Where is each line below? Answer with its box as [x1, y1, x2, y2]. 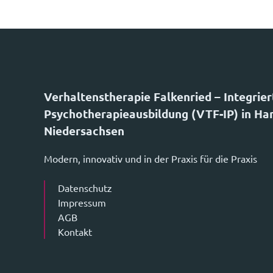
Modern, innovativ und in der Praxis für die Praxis [44, 152, 257, 165]
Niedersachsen [44, 123, 124, 139]
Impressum [57, 196, 106, 209]
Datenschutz [57, 182, 112, 194]
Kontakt [57, 225, 92, 238]
